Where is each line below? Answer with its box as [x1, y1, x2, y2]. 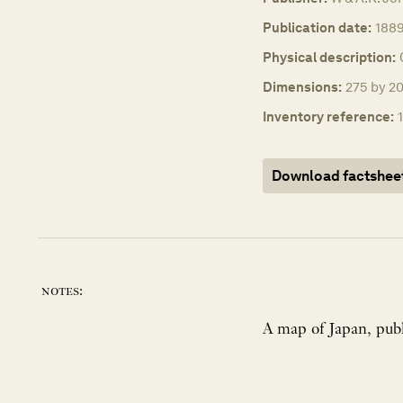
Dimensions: [263, 77, 342, 95]
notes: [41, 282, 83, 300]
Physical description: [263, 48, 396, 66]
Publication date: [263, 18, 372, 36]
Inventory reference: [263, 107, 394, 125]
